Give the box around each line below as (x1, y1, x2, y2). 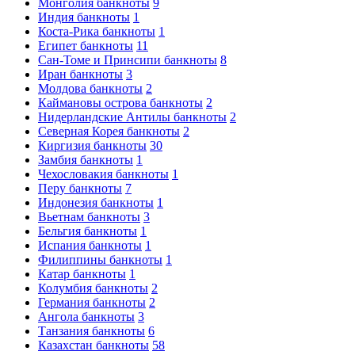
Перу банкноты (38, 181, 122, 195)
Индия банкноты (38, 10, 130, 24)
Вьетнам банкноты (38, 210, 140, 223)
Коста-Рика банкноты (38, 25, 155, 38)
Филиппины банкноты (38, 253, 162, 266)
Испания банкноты (38, 239, 142, 252)
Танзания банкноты (38, 324, 145, 338)
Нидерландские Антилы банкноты (38, 110, 227, 124)
